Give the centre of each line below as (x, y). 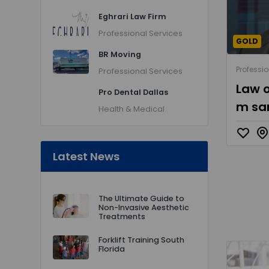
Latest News (86, 156)
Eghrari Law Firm (132, 17)
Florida (112, 249)
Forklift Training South (141, 240)
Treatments (122, 216)
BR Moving (120, 54)
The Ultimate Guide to (141, 198)
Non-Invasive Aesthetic (144, 207)
